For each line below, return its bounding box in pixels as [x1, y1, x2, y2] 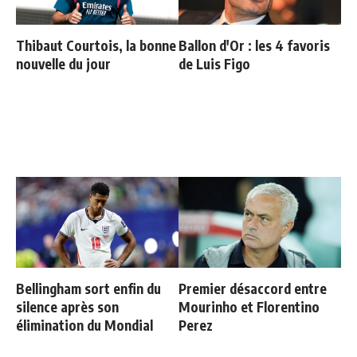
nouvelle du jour [16, 55, 111, 73]
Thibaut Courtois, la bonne [16, 37, 176, 55]
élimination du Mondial [16, 316, 153, 335]
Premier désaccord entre [178, 280, 327, 298]
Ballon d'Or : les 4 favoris [178, 37, 330, 55]
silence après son [16, 298, 119, 316]
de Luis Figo [178, 55, 250, 73]
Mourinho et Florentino [178, 298, 320, 316]
